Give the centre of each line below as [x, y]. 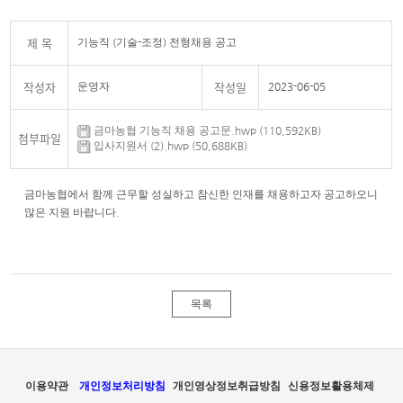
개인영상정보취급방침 [227, 386]
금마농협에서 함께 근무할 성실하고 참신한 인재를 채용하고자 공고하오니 [201, 194]
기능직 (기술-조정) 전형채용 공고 [157, 42]
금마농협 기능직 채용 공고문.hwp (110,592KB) [206, 130]
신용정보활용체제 [331, 386]
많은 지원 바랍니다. [74, 212]
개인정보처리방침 [122, 386]
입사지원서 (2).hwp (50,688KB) [170, 146]
